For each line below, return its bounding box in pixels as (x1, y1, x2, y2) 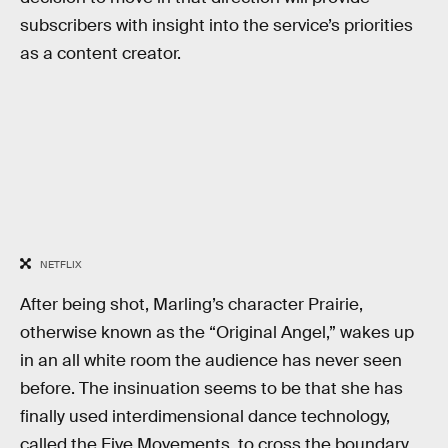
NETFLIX (39, 257, 82, 271)
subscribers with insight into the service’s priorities (20, 14, 413, 36)
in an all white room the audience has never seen (20, 350, 402, 372)
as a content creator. (20, 42, 181, 64)
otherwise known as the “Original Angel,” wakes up (20, 322, 414, 344)
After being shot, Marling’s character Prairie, (20, 294, 363, 316)
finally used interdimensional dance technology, (20, 406, 390, 428)
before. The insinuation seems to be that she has (20, 378, 403, 400)
